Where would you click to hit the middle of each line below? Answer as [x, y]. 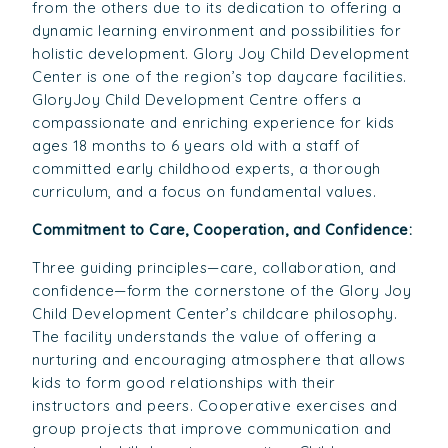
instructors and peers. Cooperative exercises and [215, 405]
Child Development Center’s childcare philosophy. [215, 313]
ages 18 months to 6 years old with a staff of [196, 146]
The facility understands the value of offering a [204, 336]
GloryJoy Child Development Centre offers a [197, 100]
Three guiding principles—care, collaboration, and [214, 267]
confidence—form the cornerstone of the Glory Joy [222, 290]
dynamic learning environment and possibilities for [217, 31]
